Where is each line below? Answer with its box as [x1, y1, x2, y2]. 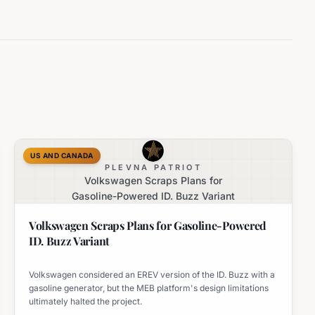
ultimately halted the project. [29, 295, 142, 307]
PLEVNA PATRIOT [104, 162, 202, 172]
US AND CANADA [30, 150, 94, 160]
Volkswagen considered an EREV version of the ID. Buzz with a [29, 269, 275, 280]
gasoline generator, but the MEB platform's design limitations [29, 282, 269, 293]
